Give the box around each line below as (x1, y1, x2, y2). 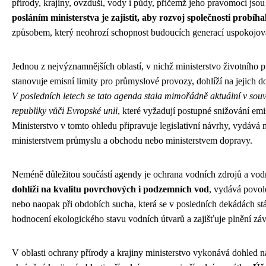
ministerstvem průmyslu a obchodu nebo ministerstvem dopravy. (12, 135, 252, 145)
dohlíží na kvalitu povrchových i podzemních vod (12, 183, 209, 194)
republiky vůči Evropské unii (12, 105, 118, 116)
